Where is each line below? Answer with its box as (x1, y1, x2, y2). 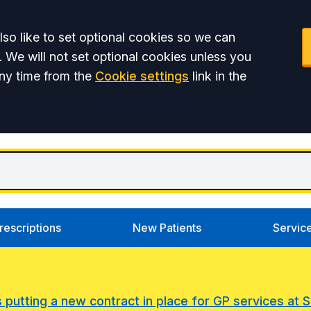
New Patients (133, 221, 201, 235)
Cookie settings (95, 69, 189, 83)
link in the (189, 69, 246, 83)
